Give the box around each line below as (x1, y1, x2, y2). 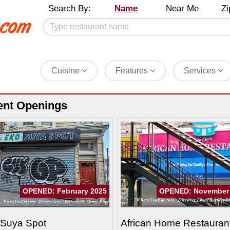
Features (115, 66, 150, 75)
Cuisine (51, 66, 82, 75)
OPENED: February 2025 (22, 187, 107, 195)
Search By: (48, 4, 91, 13)
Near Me (165, 4, 199, 13)
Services (183, 66, 218, 75)
